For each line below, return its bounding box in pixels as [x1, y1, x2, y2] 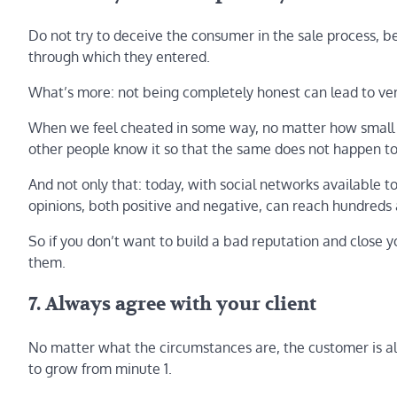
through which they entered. [28, 47, 210, 66]
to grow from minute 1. [28, 360, 172, 378]
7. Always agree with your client [28, 292, 316, 317]
